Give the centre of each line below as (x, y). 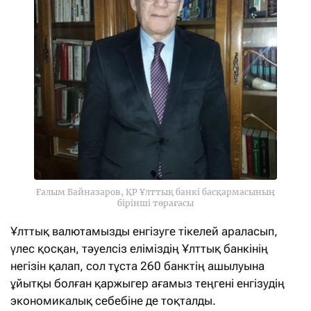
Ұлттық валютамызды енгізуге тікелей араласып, (144, 232)
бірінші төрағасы (155, 203)
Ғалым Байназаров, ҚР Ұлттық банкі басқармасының (155, 192)
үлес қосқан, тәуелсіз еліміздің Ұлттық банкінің (139, 249)
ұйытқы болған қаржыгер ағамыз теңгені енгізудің (148, 284)
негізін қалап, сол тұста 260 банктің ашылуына (137, 266)
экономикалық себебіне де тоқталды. (113, 301)
